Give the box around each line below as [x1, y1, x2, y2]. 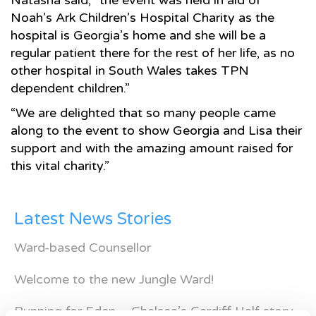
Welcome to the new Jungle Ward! [14, 272, 214, 287]
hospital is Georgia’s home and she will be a [11, 28, 266, 43]
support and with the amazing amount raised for [11, 140, 293, 156]
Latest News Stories [14, 209, 171, 229]
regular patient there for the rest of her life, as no [11, 45, 295, 61]
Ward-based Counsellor [14, 240, 151, 255]
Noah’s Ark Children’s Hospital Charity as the [11, 10, 274, 25]
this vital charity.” [11, 158, 109, 174]
